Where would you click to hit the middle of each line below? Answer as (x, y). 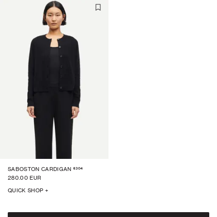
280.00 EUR (25, 178)
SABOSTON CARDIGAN (40, 169)
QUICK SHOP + (28, 190)
